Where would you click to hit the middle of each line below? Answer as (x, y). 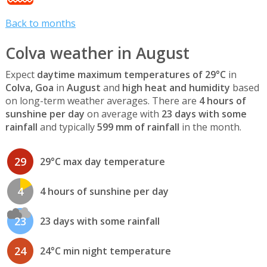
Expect (21, 74)
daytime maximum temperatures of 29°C (131, 74)
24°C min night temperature (105, 251)
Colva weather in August (97, 53)
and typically (67, 127)
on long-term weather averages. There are (102, 100)
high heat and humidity (176, 87)
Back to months (40, 24)
